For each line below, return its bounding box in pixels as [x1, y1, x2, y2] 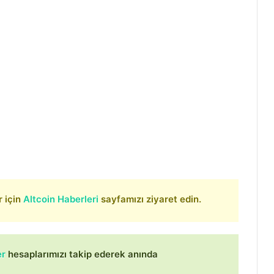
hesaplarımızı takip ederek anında [6, 248, 158, 260]
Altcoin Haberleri [23, 193, 101, 205]
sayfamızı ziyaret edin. [101, 193, 201, 205]
